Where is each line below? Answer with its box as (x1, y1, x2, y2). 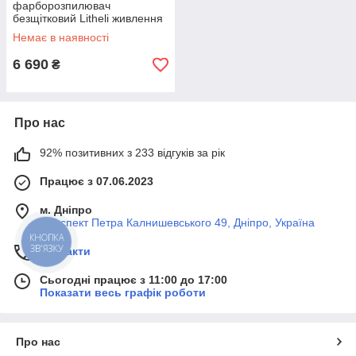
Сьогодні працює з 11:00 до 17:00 (40, 273, 227, 287)
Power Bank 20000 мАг (13, 37, 130, 51)
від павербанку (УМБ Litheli (13, 25, 154, 38)
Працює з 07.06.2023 (40, 175, 153, 188)
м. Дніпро (40, 203, 92, 217)
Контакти (40, 245, 91, 258)
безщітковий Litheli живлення (13, 12, 163, 25)
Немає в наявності (13, 31, 109, 44)
